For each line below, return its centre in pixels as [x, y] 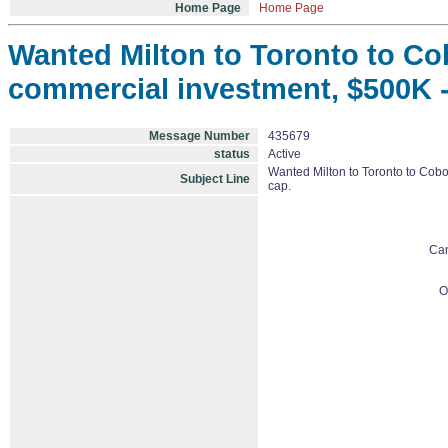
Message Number [199, 136]
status [232, 154]
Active [284, 154]
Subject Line [215, 179]
